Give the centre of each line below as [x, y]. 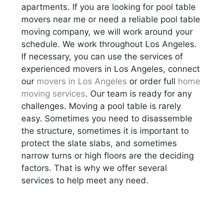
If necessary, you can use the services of [102, 56]
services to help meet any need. [85, 180]
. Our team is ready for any [139, 93]
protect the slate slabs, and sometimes [99, 143]
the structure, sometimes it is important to [105, 131]
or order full [153, 81]
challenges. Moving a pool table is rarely [101, 106]
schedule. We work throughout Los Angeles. [109, 44]
